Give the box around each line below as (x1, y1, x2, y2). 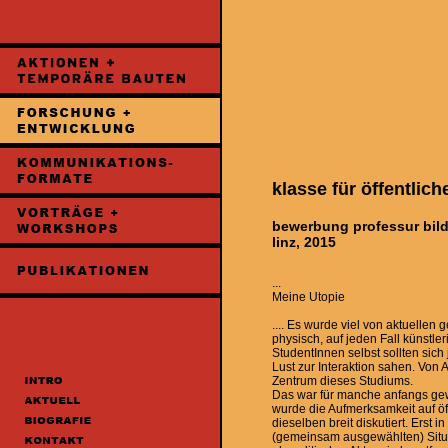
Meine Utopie (272, 290, 345, 304)
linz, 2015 (272, 234, 336, 250)
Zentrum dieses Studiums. (272, 374, 413, 388)
